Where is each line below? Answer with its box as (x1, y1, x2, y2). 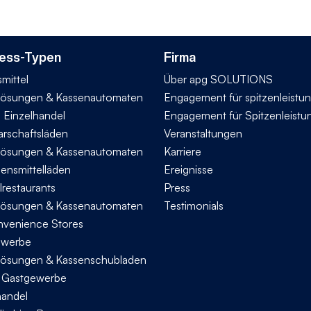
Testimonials (164, 198, 224, 212)
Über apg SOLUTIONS (164, 72, 273, 86)
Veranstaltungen (164, 126, 242, 140)
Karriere (164, 144, 201, 158)
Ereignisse (164, 162, 213, 176)
